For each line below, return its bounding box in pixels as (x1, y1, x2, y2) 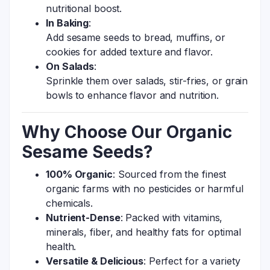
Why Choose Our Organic (22, 121, 232, 142)
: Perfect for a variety (143, 254, 240, 267)
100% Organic (46, 168, 113, 180)
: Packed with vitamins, (120, 211, 223, 224)
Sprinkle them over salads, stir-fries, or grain (46, 74, 248, 87)
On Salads (46, 60, 95, 72)
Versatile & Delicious (46, 254, 143, 267)
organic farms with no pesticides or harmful (46, 182, 243, 195)
